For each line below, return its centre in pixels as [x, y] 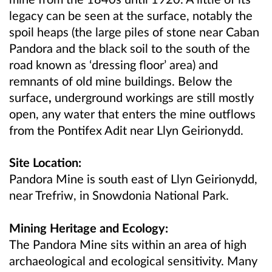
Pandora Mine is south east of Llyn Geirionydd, [133, 179]
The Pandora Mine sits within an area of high [128, 244]
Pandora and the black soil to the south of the [130, 48]
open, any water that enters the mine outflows [132, 114]
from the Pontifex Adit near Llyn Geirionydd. [126, 130]
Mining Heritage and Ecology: [89, 227]
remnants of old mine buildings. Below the [121, 81]
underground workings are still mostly [153, 97]
